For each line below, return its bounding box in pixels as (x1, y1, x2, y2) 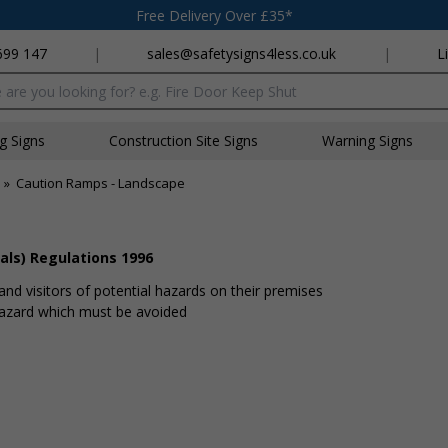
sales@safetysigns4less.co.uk (147, 44, 337, 63)
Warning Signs (322, 131, 413, 150)
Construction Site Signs (109, 131, 258, 150)
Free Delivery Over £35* (136, 5, 293, 25)
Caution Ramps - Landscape (16, 174, 185, 192)
